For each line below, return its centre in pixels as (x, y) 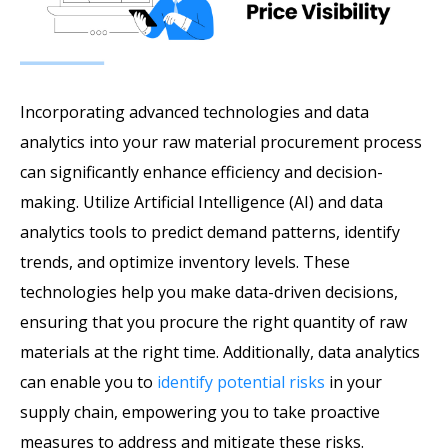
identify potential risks (241, 381)
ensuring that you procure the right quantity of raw (213, 321)
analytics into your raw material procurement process (221, 141)
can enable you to (88, 381)
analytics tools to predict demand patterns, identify (210, 231)
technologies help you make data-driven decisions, (209, 291)
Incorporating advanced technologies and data (194, 111)
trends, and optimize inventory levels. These (185, 261)
